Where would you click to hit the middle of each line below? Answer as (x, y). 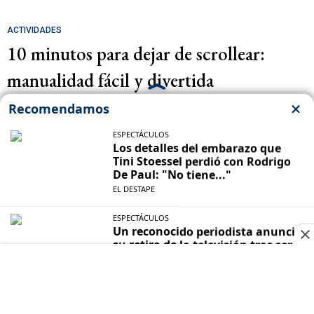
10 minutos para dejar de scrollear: (136, 54)
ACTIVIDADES (34, 30)
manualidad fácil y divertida (110, 81)
